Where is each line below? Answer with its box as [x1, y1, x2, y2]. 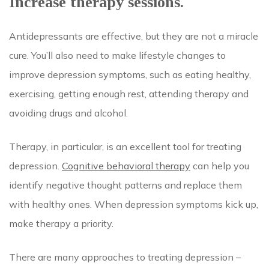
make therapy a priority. [9, 217, 116, 229]
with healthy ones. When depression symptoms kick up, [9, 198, 258, 210]
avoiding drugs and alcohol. [9, 106, 130, 119]
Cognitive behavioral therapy [62, 159, 190, 172]
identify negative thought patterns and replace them [9, 178, 242, 191]
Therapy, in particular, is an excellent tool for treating [9, 140, 241, 153]
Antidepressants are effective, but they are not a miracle [9, 29, 258, 42]
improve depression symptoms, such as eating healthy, [9, 68, 251, 80]
